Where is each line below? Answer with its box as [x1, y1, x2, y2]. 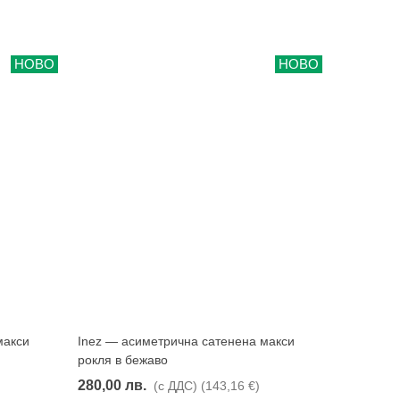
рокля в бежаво [77, 352, 168, 367]
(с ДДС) [153, 378, 197, 393]
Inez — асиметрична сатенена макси [77, 333, 295, 348]
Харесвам [179, 334, 230, 347]
